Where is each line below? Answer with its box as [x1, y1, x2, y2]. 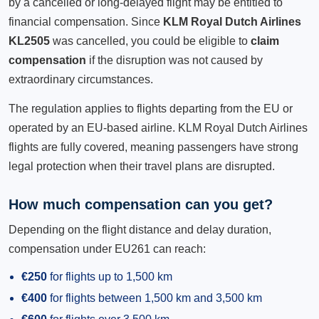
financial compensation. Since [9, 16, 163, 28]
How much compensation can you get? [9, 197, 273, 212]
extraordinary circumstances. [9, 73, 153, 85]
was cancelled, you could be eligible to [50, 35, 251, 47]
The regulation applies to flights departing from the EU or [9, 103, 293, 115]
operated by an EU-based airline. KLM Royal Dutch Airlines [9, 122, 308, 134]
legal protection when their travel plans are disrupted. [9, 160, 275, 172]
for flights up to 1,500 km [47, 271, 172, 283]
